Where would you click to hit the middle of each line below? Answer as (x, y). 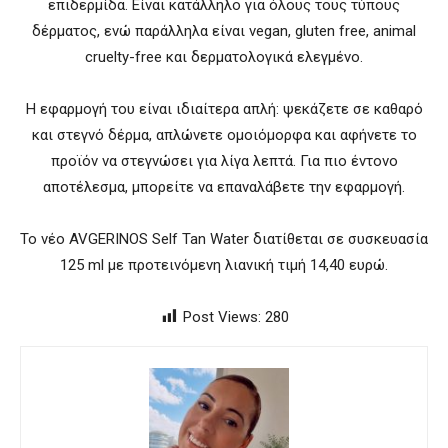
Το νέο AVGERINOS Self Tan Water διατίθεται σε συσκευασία (224, 239)
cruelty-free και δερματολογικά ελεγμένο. (224, 57)
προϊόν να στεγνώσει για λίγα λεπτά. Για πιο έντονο (224, 161)
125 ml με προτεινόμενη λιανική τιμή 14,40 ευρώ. (224, 265)
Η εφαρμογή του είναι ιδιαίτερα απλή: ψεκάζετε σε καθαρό (224, 109)
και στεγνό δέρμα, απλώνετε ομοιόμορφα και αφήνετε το (224, 135)
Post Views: (222, 317)
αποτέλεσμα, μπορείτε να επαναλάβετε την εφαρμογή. (224, 187)
